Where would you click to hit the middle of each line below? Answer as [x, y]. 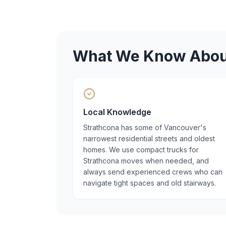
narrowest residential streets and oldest [149, 138]
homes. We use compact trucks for [141, 150]
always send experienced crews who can [153, 172]
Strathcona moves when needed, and [146, 161]
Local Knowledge [117, 112]
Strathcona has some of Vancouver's [145, 127]
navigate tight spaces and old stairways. [150, 183]
